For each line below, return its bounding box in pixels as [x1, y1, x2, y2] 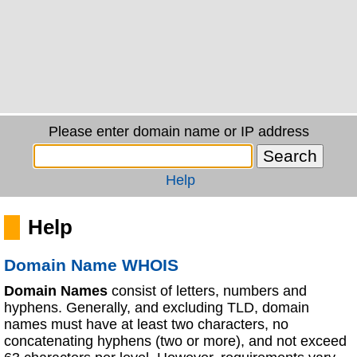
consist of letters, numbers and [108, 283, 307, 299]
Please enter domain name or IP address [48, 124, 309, 139]
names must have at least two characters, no [4, 316, 288, 332]
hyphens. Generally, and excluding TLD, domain [4, 300, 309, 316]
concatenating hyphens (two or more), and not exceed [4, 333, 347, 349]
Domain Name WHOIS [4, 256, 178, 274]
